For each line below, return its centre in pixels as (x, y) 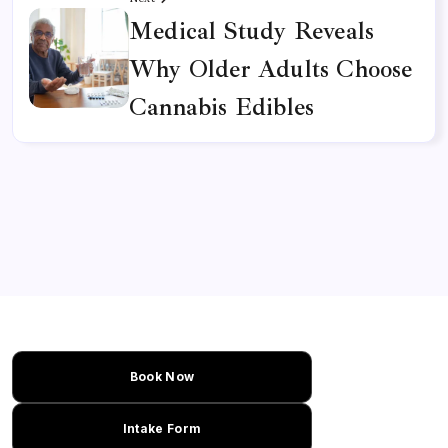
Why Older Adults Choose (271, 68)
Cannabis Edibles (222, 106)
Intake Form (162, 428)
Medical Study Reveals (252, 30)
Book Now (162, 376)
